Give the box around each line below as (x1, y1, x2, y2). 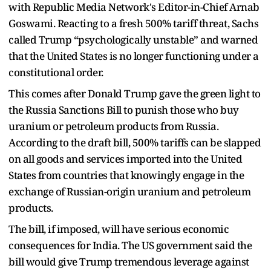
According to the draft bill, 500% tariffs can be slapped (8, 135, 261, 149)
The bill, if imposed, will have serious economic (8, 221, 229, 236)
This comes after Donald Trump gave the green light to (8, 86, 261, 100)
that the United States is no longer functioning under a (8, 48, 259, 63)
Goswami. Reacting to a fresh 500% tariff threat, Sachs (8, 16, 258, 30)
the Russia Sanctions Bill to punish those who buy (8, 102, 239, 117)
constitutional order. (8, 65, 103, 79)
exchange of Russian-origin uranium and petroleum (8, 184, 250, 198)
